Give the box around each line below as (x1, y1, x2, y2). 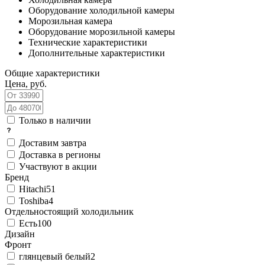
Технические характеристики (28, 37, 147, 47)
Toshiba (19, 195, 49, 206)
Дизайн (5, 228, 35, 239)
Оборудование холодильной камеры (28, 5, 174, 15)
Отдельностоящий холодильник (5, 206, 134, 216)
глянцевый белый (19, 251, 91, 261)
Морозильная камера (28, 15, 112, 26)
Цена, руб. (5, 78, 47, 89)
